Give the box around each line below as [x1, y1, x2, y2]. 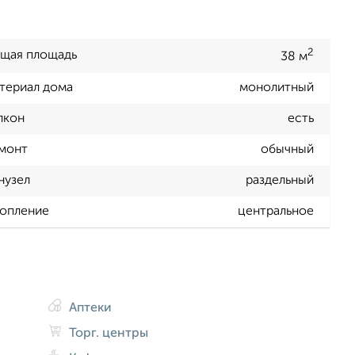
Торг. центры [66, 326, 149, 340]
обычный [261, 143, 314, 157]
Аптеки [66, 301, 113, 315]
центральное [238, 205, 314, 219]
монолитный [239, 82, 314, 95]
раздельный [246, 174, 314, 188]
